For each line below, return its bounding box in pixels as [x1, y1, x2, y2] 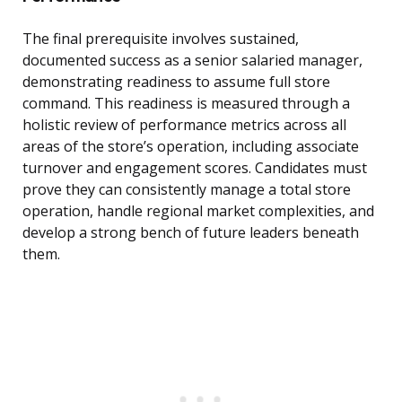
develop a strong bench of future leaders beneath [22, 223, 359, 243]
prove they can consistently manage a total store [22, 179, 351, 200]
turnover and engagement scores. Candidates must [22, 158, 367, 179]
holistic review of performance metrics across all [22, 115, 346, 135]
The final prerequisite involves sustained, [22, 29, 299, 49]
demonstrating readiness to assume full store [22, 72, 330, 92]
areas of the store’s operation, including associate [22, 136, 359, 157]
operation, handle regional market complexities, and [22, 201, 374, 222]
